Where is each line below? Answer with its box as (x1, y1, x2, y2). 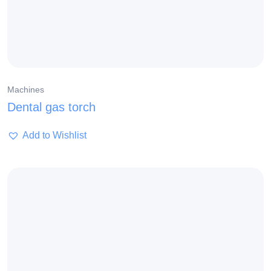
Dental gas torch (7, 100, 96, 114)
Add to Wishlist (22, 130, 87, 141)
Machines (7, 85, 44, 95)
